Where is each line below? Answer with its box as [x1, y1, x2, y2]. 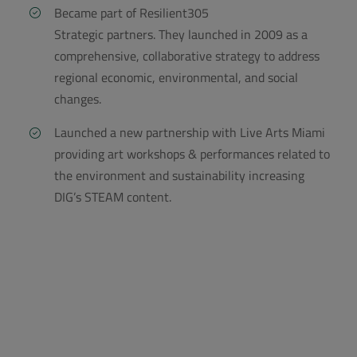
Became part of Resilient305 [54, 2, 210, 22]
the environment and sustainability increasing [54, 166, 305, 186]
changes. [54, 88, 102, 108]
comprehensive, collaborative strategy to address [54, 45, 320, 65]
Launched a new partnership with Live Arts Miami [54, 123, 326, 143]
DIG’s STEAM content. [54, 187, 172, 207]
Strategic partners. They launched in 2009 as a [54, 24, 308, 44]
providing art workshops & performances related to [54, 144, 331, 164]
